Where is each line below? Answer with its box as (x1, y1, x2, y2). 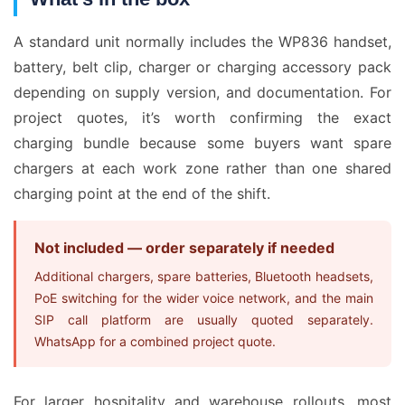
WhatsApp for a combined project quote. (34, 334, 276, 349)
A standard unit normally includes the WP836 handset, (14, 33, 391, 51)
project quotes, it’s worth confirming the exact (14, 108, 391, 127)
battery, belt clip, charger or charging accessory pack (14, 58, 391, 76)
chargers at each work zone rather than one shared (14, 159, 391, 177)
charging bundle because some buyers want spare (14, 134, 391, 152)
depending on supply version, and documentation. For (14, 83, 391, 101)
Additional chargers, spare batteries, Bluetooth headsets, (34, 268, 373, 284)
